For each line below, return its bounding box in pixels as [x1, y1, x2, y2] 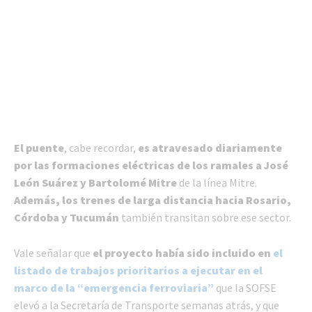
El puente [14, 140, 64, 155]
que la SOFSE [214, 280, 276, 295]
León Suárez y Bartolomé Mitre [14, 175, 177, 189]
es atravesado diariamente [138, 140, 282, 155]
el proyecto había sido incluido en [93, 245, 271, 260]
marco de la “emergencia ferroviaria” [14, 280, 214, 295]
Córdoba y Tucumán [14, 210, 121, 224]
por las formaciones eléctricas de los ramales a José [14, 157, 288, 172]
